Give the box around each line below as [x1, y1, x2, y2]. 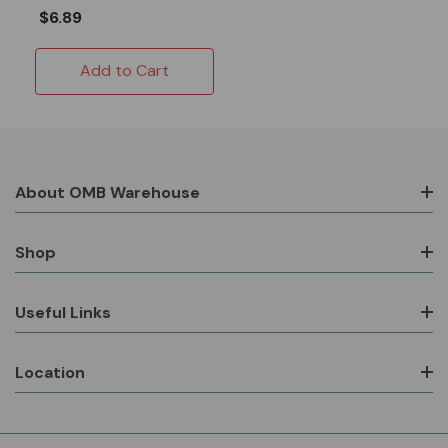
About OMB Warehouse [15, 181, 200, 203]
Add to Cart [80, 59, 169, 81]
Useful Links [15, 301, 111, 323]
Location [15, 361, 85, 383]
